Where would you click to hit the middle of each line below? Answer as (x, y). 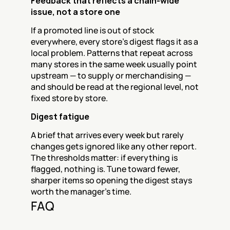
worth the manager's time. (81, 191)
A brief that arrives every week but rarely (107, 135)
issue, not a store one (75, 12)
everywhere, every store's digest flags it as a (114, 42)
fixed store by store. (69, 98)
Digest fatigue (60, 117)
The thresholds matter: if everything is (104, 158)
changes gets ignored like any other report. (114, 146)
